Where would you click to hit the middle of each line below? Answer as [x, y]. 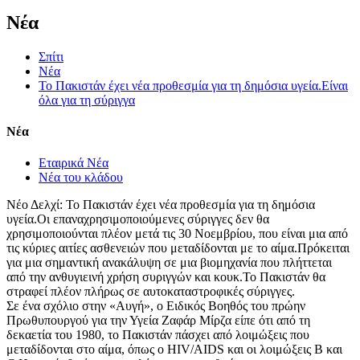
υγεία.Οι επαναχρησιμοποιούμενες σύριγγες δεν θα [138, 219]
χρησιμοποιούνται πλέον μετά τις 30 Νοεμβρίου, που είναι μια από [177, 234]
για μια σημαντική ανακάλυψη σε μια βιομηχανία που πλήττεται [169, 263]
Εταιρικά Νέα [74, 163]
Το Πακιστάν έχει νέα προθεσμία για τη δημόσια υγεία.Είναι [193, 85]
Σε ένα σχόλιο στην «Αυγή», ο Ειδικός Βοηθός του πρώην [156, 306]
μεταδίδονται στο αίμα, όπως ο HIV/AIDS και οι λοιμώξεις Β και [174, 350]
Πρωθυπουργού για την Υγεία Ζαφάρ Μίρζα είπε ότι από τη [158, 321]
